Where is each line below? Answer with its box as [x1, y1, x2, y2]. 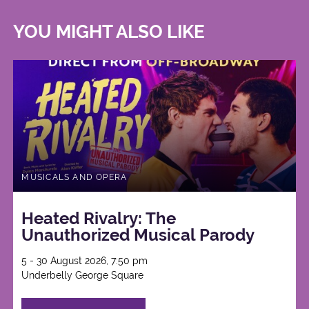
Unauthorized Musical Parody [21, 225, 255, 246]
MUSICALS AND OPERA [21, 172, 128, 182]
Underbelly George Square [21, 270, 144, 281]
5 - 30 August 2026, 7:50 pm [21, 255, 148, 267]
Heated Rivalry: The [21, 208, 177, 229]
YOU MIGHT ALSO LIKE [13, 21, 206, 42]
